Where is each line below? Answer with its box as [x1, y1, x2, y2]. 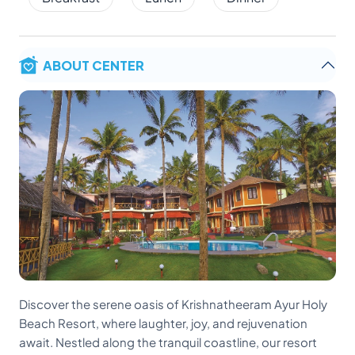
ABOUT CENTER [43, 54, 144, 76]
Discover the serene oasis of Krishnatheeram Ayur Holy [19, 296, 327, 312]
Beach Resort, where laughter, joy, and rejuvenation [19, 315, 307, 331]
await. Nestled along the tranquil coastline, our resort [19, 334, 317, 350]
